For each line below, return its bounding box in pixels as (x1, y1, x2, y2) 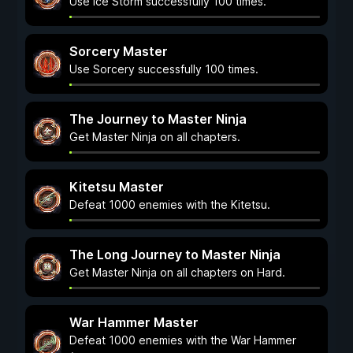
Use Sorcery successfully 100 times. (69, 62, 258, 76)
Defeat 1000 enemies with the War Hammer (69, 333, 296, 347)
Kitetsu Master (69, 179, 164, 195)
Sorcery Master (69, 43, 168, 59)
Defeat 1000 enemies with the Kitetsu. (69, 198, 270, 211)
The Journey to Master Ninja (69, 111, 247, 127)
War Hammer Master (69, 314, 199, 330)
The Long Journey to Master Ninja (69, 247, 281, 262)
